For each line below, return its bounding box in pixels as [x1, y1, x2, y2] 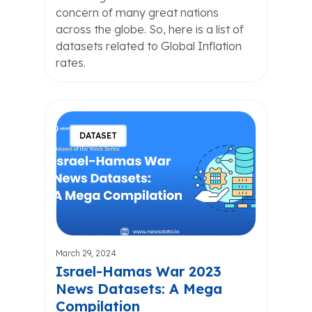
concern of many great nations [56, 6, 219, 19]
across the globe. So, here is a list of [56, 22, 244, 36]
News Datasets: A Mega [56, 280, 222, 297]
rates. [56, 56, 86, 70]
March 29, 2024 [56, 248, 116, 258]
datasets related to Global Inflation [56, 39, 242, 53]
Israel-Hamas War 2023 [56, 263, 221, 280]
